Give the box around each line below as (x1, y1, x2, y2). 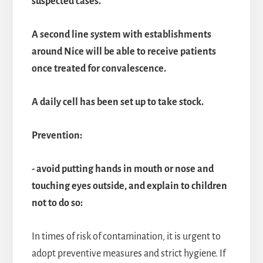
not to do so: (31, 197, 83, 208)
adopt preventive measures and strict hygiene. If (31, 248, 225, 259)
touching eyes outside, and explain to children (31, 180, 227, 191)
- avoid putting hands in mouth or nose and (31, 163, 214, 174)
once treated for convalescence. (31, 63, 166, 74)
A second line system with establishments (31, 29, 211, 40)
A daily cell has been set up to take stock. (31, 96, 204, 107)
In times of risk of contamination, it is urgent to (31, 231, 221, 242)
